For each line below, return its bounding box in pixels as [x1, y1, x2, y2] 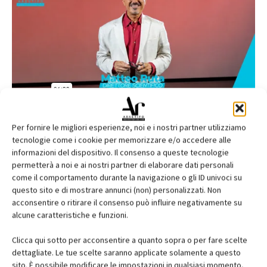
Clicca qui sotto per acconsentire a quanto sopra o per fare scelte [12, 234, 247, 246]
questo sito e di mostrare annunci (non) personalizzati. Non [12, 184, 221, 195]
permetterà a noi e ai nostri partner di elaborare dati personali [12, 159, 234, 170]
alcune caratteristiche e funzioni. [12, 209, 128, 221]
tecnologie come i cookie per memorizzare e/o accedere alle [12, 134, 231, 145]
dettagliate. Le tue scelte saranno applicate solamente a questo [12, 247, 241, 258]
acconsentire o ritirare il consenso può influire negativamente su [12, 197, 242, 208]
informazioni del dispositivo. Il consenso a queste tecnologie [12, 147, 229, 158]
